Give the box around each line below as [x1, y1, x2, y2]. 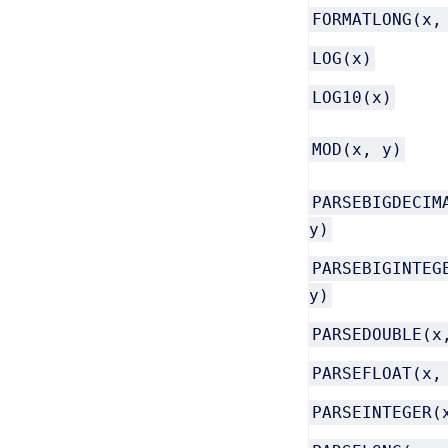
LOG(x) [312, 49, 372, 68]
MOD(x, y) [312, 140, 402, 159]
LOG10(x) [312, 88, 392, 107]
